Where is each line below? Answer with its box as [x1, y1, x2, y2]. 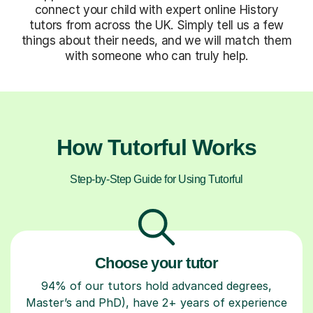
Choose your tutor [95, 254, 218, 272]
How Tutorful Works [56, 134, 257, 160]
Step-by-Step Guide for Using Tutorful [70, 173, 243, 185]
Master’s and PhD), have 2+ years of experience [26, 295, 287, 310]
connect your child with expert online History [34, 2, 279, 17]
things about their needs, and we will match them [21, 33, 292, 48]
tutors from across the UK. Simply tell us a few [29, 17, 284, 32]
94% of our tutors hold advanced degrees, [41, 278, 272, 293]
